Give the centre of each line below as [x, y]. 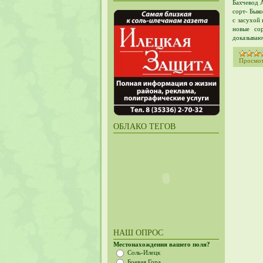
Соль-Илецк [144, 252]
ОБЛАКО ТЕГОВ [144, 127]
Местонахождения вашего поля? [162, 244]
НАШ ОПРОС [138, 233]
